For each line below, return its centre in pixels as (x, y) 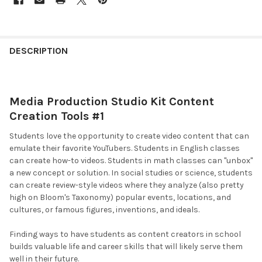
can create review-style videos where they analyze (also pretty (127, 185)
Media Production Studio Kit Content (112, 101)
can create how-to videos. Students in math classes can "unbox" (131, 160)
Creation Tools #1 (57, 116)
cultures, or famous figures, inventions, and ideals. (104, 209)
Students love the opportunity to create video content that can (129, 136)
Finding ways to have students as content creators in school (125, 234)
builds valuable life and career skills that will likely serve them (126, 246)
